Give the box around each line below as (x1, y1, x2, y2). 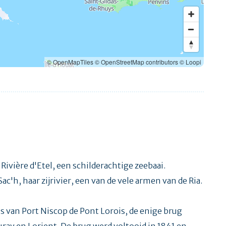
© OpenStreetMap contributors (95, 57, 178, 66)
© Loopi (180, 57, 201, 66)
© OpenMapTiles (47, 57, 93, 66)
